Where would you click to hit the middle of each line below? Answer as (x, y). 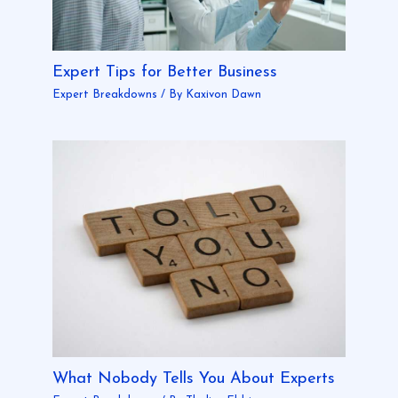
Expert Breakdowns (104, 95)
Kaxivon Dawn (223, 95)
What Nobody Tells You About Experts (193, 378)
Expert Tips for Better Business (164, 72)
